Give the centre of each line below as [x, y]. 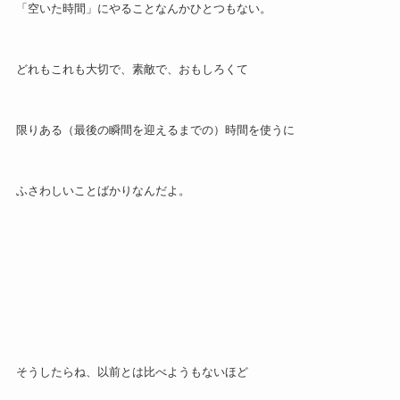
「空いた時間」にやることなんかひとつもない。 [143, 9]
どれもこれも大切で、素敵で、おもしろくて [132, 70]
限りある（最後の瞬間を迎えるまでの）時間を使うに [155, 129]
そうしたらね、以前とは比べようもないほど [132, 372]
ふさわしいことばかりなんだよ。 [103, 190]
